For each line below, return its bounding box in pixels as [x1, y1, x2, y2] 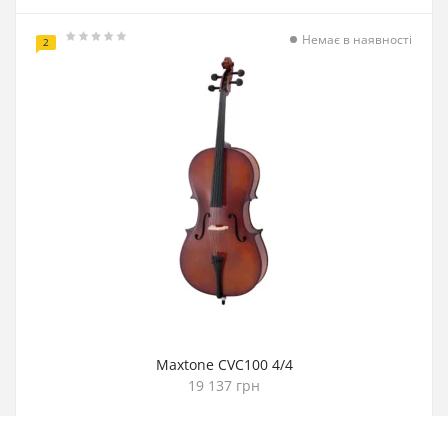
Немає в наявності [302, 31, 412, 48]
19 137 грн [188, 376, 260, 395]
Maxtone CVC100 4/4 [155, 355, 293, 374]
